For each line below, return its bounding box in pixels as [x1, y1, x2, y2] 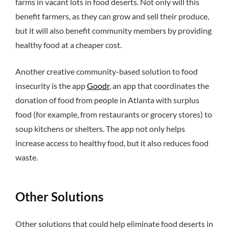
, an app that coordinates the [109, 81, 209, 91]
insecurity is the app [15, 81, 87, 91]
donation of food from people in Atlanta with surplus [15, 95, 199, 105]
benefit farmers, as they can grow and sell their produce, [15, 11, 209, 21]
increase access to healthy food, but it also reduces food [15, 138, 209, 148]
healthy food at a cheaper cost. [15, 39, 122, 50]
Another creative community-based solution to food [15, 66, 198, 77]
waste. [15, 152, 38, 163]
